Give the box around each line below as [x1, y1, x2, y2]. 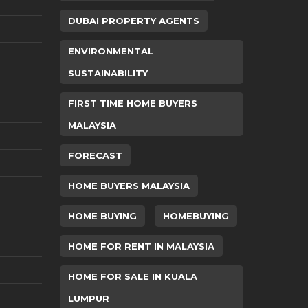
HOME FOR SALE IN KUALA [67, 271, 197, 282]
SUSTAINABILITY [67, 67, 148, 78]
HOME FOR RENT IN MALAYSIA [67, 241, 214, 252]
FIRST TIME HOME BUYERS [67, 98, 197, 109]
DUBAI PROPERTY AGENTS [67, 15, 199, 26]
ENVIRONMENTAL [67, 45, 153, 56]
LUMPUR [67, 293, 109, 304]
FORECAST [67, 150, 122, 161]
